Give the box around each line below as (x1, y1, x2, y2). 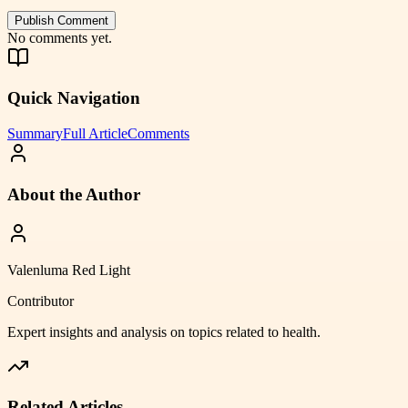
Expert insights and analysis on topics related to (7, 323, 282, 340)
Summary (7, 126, 63, 142)
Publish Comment (15, 13, 108, 27)
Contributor (7, 292, 74, 309)
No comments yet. (7, 29, 112, 46)
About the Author (7, 184, 140, 204)
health (282, 323, 317, 340)
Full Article (63, 126, 127, 142)
